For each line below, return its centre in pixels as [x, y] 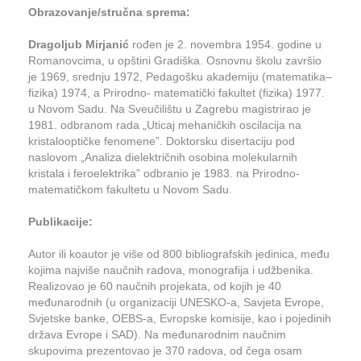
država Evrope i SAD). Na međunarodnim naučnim [157, 334]
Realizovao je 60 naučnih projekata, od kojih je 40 [155, 286]
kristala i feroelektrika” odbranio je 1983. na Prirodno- [164, 173]
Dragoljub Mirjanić [79, 44]
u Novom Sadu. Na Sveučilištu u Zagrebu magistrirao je [170, 109]
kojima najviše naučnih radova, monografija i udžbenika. [171, 270]
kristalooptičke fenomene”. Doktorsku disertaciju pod [162, 141]
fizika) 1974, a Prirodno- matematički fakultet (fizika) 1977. [176, 93]
